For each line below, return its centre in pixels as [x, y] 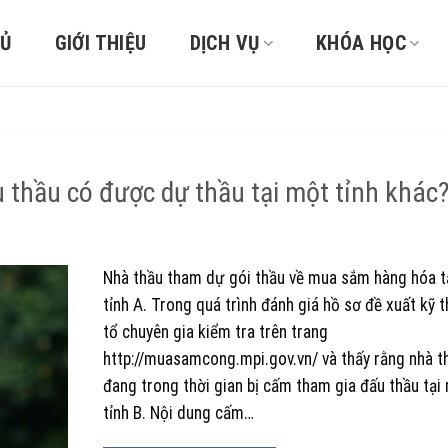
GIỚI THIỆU [100, 43]
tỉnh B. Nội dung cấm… [178, 413]
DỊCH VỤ [224, 43]
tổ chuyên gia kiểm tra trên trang [215, 332]
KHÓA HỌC [361, 43]
